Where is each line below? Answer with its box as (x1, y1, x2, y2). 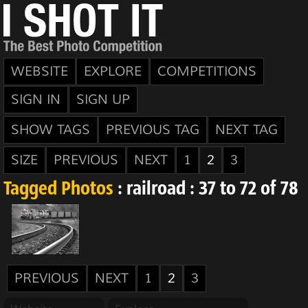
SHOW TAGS (11, 122, 90, 138)
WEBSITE (11, 63, 68, 80)
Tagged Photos (3, 180, 113, 199)
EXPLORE (84, 63, 142, 80)
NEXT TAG (215, 122, 278, 138)
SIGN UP (76, 91, 130, 108)
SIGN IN (11, 91, 60, 108)
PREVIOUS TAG (106, 122, 199, 138)
